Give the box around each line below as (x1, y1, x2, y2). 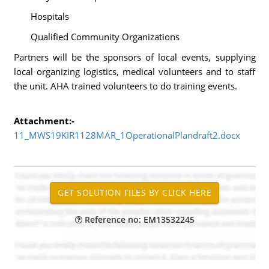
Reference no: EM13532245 (82, 214, 195, 225)
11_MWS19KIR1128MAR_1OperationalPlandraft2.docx (13, 129, 240, 141)
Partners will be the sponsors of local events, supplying (13, 51, 256, 63)
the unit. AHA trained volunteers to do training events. (13, 80, 237, 92)
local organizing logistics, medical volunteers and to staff (13, 65, 256, 77)
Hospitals (13, 10, 69, 22)
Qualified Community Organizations (13, 31, 180, 43)
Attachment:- (13, 115, 74, 127)
